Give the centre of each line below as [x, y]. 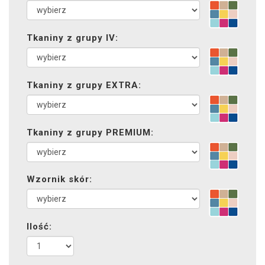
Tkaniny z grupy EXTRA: [84, 85]
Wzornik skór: [59, 180]
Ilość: [39, 227]
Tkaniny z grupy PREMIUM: [90, 132]
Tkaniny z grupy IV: [72, 38]
